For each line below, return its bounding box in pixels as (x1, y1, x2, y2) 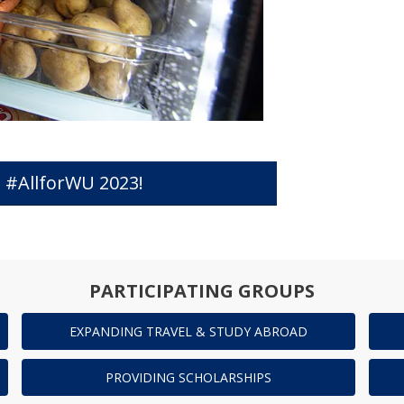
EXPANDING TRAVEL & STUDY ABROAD (69, 323, 308, 341)
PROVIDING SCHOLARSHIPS (105, 369, 271, 387)
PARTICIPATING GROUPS (89, 279, 315, 304)
